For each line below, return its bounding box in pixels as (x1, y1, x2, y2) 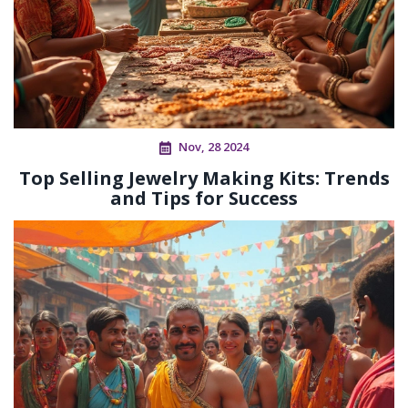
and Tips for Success (110, 186, 298, 211)
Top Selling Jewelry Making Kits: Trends (18, 166, 390, 191)
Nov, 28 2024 (178, 138, 249, 156)
